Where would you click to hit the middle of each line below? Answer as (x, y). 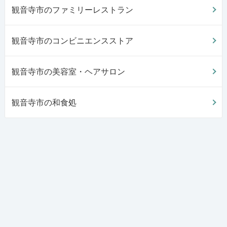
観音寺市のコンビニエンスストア (72, 41)
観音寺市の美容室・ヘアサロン (68, 71)
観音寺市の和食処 (44, 102)
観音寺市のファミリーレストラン (72, 10)
